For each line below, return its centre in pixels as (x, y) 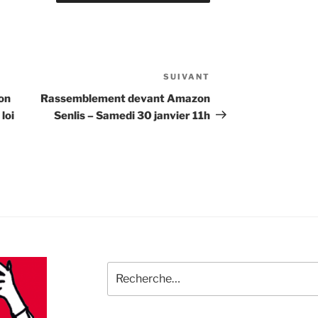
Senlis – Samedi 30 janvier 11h (132, 115)
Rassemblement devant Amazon (126, 98)
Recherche (132, 268)
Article (229, 78)
